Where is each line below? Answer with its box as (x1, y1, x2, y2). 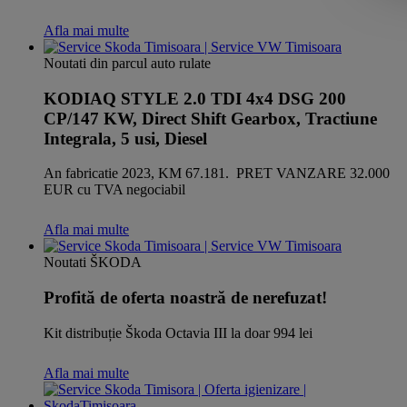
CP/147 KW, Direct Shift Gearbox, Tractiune (44, 108, 377, 128)
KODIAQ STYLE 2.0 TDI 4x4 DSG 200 (44, 88, 346, 108)
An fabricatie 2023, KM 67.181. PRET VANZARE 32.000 (44, 165, 390, 182)
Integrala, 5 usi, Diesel (44, 128, 207, 148)
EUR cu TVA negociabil (44, 182, 185, 198)
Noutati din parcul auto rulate (44, 55, 211, 71)
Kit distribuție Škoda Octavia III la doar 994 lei (44, 324, 313, 341)
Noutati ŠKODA (44, 254, 142, 271)
